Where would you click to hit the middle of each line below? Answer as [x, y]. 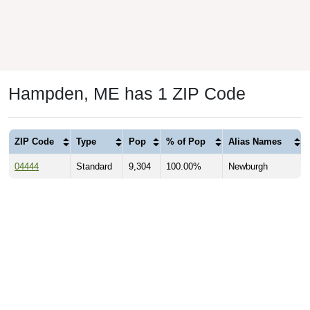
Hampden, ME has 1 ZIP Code [127, 94]
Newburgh [248, 167]
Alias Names [255, 142]
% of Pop [186, 142]
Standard [94, 167]
